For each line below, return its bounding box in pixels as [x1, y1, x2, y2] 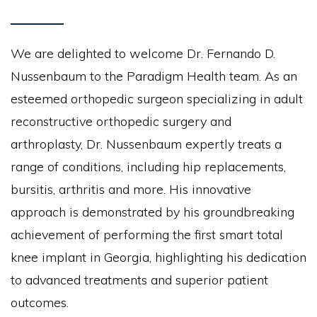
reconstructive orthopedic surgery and [11, 113, 231, 129]
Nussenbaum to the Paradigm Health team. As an [11, 68, 297, 84]
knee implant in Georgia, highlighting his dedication [11, 249, 306, 265]
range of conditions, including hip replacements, [11, 158, 286, 175]
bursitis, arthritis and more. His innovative [11, 181, 251, 197]
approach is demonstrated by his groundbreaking [11, 204, 294, 220]
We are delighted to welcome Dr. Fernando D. [11, 45, 275, 62]
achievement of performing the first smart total [11, 226, 283, 243]
